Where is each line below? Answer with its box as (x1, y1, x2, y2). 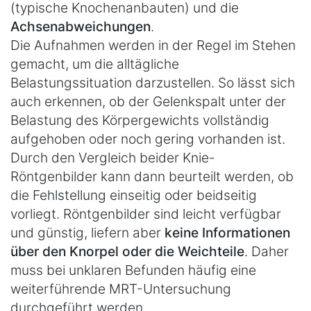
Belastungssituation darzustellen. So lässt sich (10, 74, 295, 91)
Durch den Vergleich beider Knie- (10, 149, 215, 166)
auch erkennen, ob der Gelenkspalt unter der (10, 92, 286, 110)
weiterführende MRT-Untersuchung (10, 280, 231, 297)
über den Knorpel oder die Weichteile (10, 242, 244, 260)
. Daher (244, 242, 289, 260)
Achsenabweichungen (10, 17, 151, 35)
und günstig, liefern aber (10, 224, 165, 241)
